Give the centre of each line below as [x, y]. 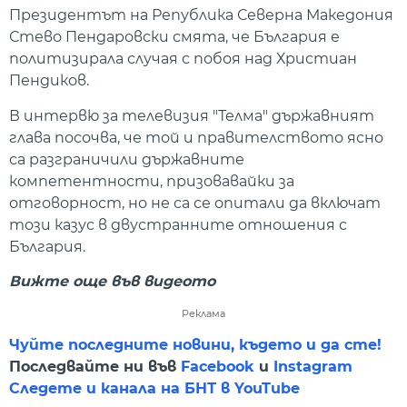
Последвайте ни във [95, 367]
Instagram [313, 367]
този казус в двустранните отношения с [178, 224]
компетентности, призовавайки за [152, 181]
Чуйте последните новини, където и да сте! [195, 345]
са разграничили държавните [127, 159]
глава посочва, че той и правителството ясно [196, 137]
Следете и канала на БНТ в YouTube [154, 389]
